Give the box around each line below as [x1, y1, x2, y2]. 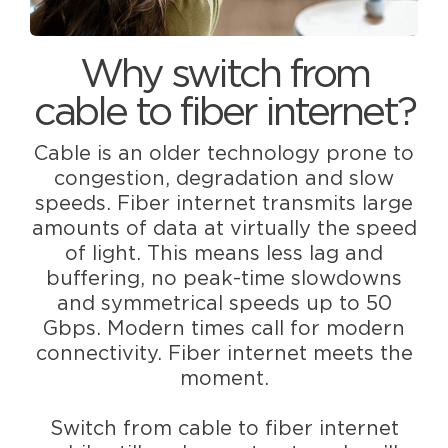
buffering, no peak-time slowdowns [46, 268, 402, 289]
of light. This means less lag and [65, 243, 383, 264]
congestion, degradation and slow [54, 168, 394, 189]
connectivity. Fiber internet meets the [35, 343, 413, 364]
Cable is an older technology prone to [34, 143, 414, 164]
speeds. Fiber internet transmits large [35, 193, 413, 214]
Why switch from [79, 54, 369, 95]
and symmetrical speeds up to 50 [56, 293, 392, 314]
